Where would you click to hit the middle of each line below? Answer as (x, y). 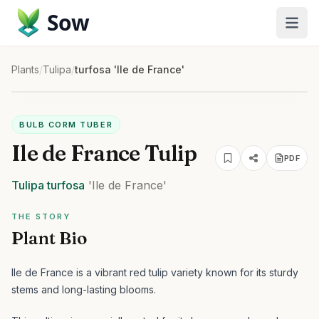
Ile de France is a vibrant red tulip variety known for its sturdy (155, 272)
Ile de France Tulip (104, 153)
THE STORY (41, 216)
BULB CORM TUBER (66, 125)
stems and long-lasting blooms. (84, 289)
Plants (25, 69)
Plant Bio (49, 238)
